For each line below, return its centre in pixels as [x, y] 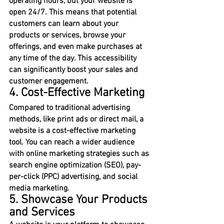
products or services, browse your [68, 36]
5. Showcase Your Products [80, 200]
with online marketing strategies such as [80, 154]
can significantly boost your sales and [74, 70]
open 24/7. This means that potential [74, 13]
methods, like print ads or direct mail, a [77, 120]
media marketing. [39, 189]
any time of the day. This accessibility [74, 59]
